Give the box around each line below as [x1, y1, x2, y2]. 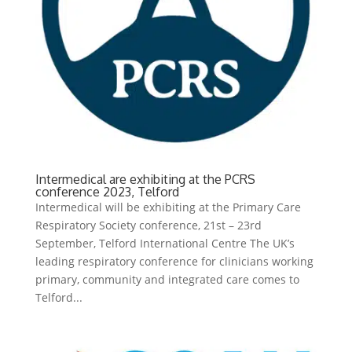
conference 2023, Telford [35, 183, 179, 200]
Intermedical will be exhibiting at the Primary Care [35, 199, 301, 214]
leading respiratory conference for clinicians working [35, 253, 313, 269]
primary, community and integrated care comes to [35, 271, 299, 287]
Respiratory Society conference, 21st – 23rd [35, 217, 262, 233]
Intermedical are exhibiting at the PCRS [35, 170, 255, 187]
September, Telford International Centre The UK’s [35, 235, 295, 251]
